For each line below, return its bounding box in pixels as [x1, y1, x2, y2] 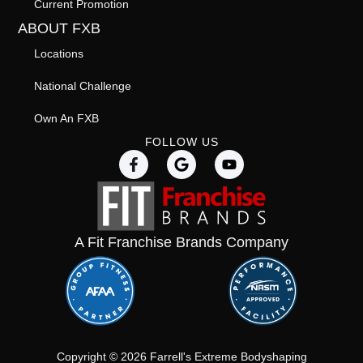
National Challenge [34, 79, 132, 93]
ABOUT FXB [18, 20, 101, 37]
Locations [34, 47, 84, 61]
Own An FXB [34, 112, 100, 126]
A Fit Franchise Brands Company [75, 234, 288, 251]
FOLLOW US [144, 135, 219, 149]
